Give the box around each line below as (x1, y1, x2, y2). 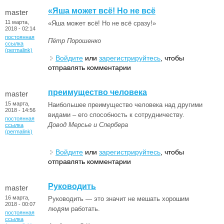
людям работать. (48, 204, 100, 212)
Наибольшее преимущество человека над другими (48, 100, 202, 108)
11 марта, (5, 18, 29, 25)
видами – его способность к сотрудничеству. (48, 110, 186, 118)
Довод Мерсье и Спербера (48, 120, 128, 128)
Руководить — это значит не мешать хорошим (48, 194, 189, 202)
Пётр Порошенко (48, 36, 101, 44)
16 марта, (5, 194, 29, 200)
